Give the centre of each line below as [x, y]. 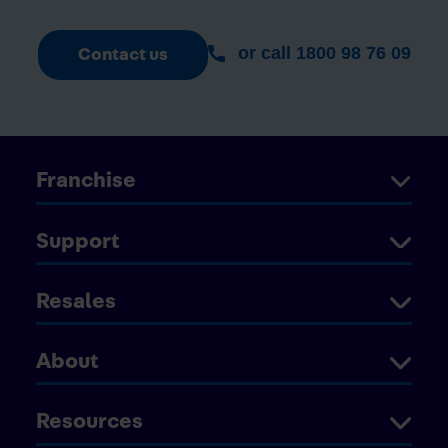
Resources [89, 421]
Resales [76, 300]
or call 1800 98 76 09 [321, 52]
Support [78, 240]
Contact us [122, 54]
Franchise [86, 180]
